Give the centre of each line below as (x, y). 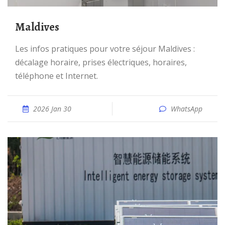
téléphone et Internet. (57, 76)
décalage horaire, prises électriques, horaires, (101, 62)
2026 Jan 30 (52, 109)
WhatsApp (187, 109)
